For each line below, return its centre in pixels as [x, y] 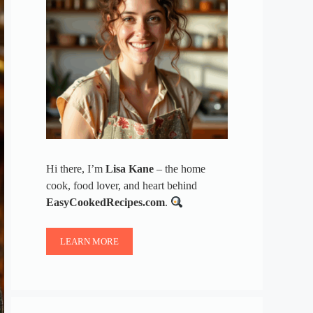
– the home [180, 169]
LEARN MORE [89, 242]
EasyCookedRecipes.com [105, 203]
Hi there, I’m [76, 169]
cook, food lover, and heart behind [122, 186]
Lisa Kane [130, 169]
